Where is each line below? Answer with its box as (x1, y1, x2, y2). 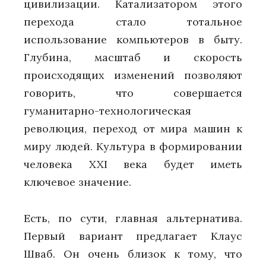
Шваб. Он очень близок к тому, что (24, 246, 242, 261)
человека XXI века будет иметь (24, 157, 242, 172)
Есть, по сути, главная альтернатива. (24, 211, 242, 225)
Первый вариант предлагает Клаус (24, 229, 242, 243)
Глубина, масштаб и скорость (24, 50, 242, 65)
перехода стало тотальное (24, 15, 242, 29)
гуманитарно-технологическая (24, 104, 191, 118)
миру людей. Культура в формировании (24, 140, 242, 154)
